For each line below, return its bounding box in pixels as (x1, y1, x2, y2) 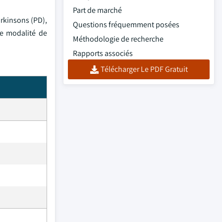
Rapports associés (73, 48, 133, 58)
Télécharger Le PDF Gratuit (100, 64, 188, 74)
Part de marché (73, 5, 122, 15)
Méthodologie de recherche (73, 34, 164, 44)
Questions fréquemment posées (73, 19, 179, 30)
